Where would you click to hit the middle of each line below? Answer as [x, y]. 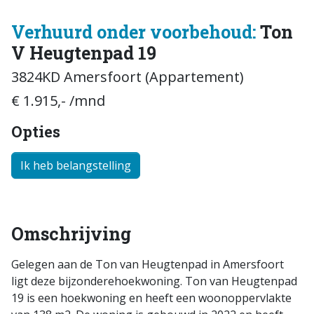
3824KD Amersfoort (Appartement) [128, 77]
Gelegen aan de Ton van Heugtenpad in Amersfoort [148, 265]
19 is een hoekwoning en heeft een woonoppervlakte [151, 298]
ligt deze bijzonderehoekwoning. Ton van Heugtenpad [154, 281]
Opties [36, 132]
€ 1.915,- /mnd [58, 101]
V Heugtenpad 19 [84, 53]
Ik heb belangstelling [76, 166]
